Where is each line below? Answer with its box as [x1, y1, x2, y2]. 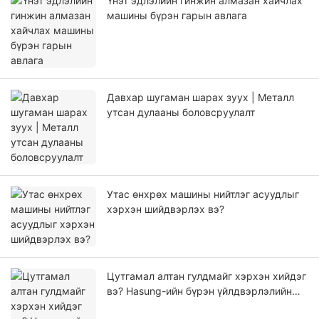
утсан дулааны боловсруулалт [107, 106, 255, 119]
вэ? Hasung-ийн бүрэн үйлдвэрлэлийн [107, 285, 292, 298]
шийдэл [107, 300, 144, 313]
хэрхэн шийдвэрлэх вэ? [107, 203, 224, 216]
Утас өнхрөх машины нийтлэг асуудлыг [107, 188, 299, 201]
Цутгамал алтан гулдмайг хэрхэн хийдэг [107, 270, 306, 283]
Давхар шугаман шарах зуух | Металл [107, 91, 294, 104]
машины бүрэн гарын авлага [107, 9, 247, 22]
